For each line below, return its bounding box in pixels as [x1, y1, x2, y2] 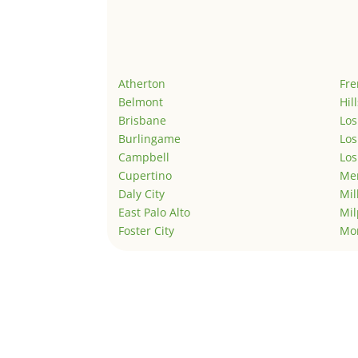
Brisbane [118, 113, 167, 129]
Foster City [118, 223, 175, 239]
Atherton [118, 76, 166, 92]
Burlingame [118, 131, 181, 147]
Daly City [118, 186, 165, 202]
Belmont [118, 94, 164, 110]
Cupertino [118, 168, 173, 184]
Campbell [118, 149, 170, 165]
